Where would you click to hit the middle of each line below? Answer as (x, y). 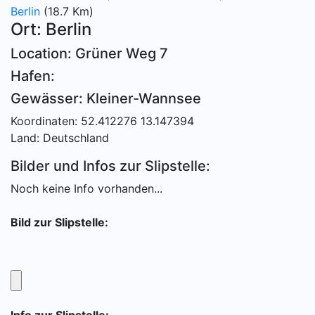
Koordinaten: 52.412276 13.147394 (102, 121)
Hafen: (33, 76)
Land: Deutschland (60, 138)
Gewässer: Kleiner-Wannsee (106, 98)
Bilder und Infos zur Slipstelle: (110, 166)
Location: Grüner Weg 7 (89, 53)
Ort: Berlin (51, 29)
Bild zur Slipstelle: (59, 222)
